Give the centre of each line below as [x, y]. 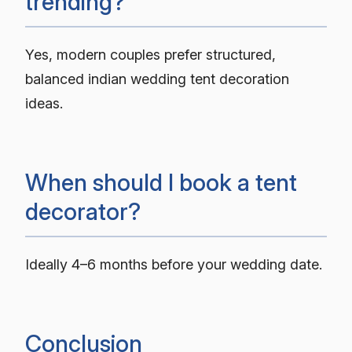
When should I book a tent [161, 183]
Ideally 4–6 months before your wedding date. [174, 265]
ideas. [44, 104]
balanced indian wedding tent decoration [157, 79]
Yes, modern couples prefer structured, [150, 55]
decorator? [83, 212]
